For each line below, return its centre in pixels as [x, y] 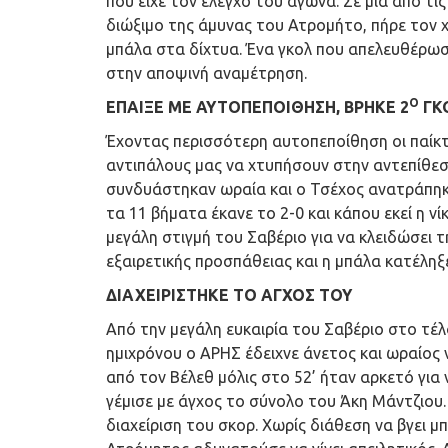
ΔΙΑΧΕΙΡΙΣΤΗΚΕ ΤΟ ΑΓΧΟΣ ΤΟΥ [229, 294]
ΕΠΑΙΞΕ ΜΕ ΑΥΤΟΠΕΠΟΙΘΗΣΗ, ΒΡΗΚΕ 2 [257, 106]
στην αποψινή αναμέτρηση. [206, 72]
